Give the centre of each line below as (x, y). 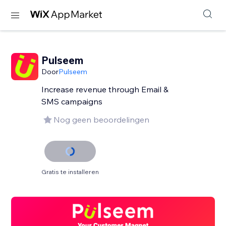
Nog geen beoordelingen (102, 120)
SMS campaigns (72, 101)
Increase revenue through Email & (105, 89)
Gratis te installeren (70, 172)
